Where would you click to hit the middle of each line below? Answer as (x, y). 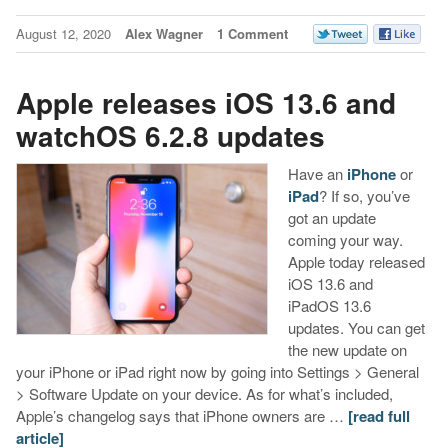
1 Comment (252, 33)
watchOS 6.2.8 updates (170, 136)
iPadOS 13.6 (329, 305)
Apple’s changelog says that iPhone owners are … (181, 415)
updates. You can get (356, 327)
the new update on (347, 349)
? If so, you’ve (364, 195)
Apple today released (356, 261)
